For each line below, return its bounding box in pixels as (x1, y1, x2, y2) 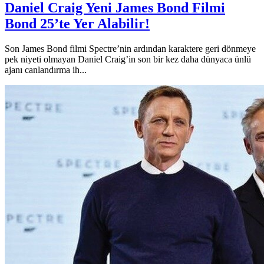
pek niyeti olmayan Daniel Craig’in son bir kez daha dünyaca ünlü (5, 54, 251, 64)
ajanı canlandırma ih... (5, 64, 87, 75)
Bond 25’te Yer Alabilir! (5, 15, 150, 31)
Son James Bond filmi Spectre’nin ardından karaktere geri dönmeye (5, 43, 256, 54)
